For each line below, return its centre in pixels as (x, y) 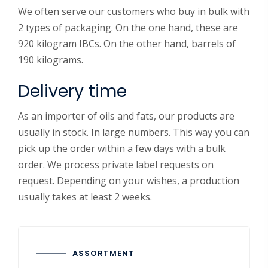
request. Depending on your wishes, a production (129, 181)
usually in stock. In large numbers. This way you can (134, 132)
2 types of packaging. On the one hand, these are (128, 28)
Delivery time (72, 91)
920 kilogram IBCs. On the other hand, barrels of (127, 44)
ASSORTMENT (103, 253)
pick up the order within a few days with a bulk (122, 148)
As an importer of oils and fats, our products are (126, 116)
